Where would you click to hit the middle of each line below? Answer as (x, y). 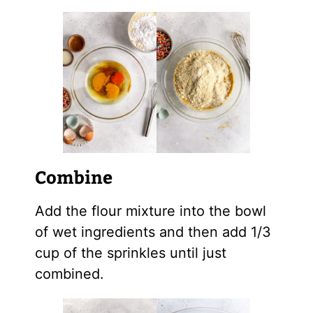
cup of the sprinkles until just (130, 253)
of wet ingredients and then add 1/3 (153, 232)
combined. (69, 274)
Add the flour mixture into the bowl (150, 211)
